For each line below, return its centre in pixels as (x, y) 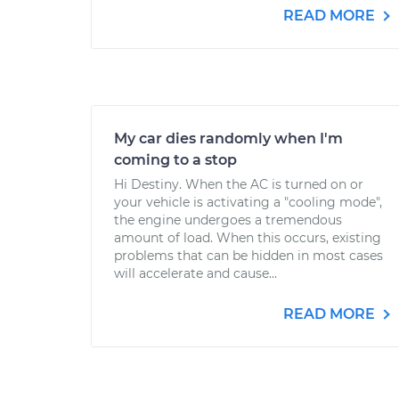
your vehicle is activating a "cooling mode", (248, 202)
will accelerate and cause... (195, 273)
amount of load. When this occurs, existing (248, 238)
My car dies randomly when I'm (228, 138)
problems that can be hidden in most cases (248, 256)
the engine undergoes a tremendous (228, 220)
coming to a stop (175, 160)
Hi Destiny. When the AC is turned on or (239, 184)
